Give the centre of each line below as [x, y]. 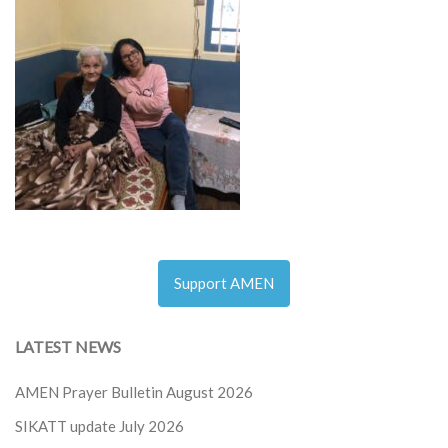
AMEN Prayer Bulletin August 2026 [134, 392]
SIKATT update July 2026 [99, 426]
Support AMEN [224, 283]
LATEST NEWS [68, 347]
